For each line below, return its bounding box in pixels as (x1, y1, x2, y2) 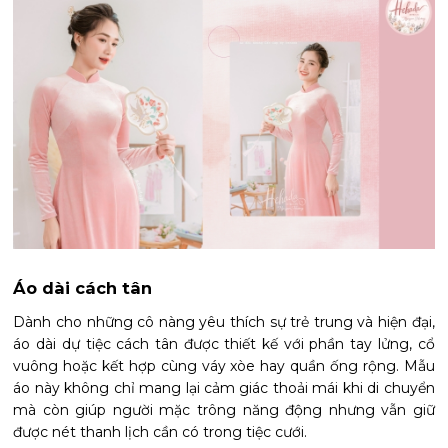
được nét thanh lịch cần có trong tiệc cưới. (13, 423, 308, 442)
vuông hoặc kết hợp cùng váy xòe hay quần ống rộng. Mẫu (13, 357, 435, 376)
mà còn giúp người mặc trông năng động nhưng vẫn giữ (13, 401, 435, 420)
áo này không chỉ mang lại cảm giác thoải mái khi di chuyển (13, 379, 435, 398)
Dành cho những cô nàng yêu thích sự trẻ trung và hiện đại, (13, 313, 435, 332)
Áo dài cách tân (13, 278, 153, 299)
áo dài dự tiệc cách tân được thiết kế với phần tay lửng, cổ (13, 335, 435, 354)
